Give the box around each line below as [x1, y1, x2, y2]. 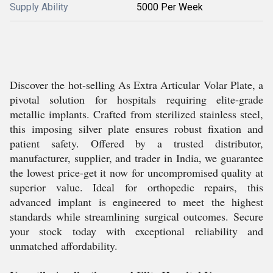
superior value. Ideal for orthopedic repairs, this [10, 180, 263, 194]
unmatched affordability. [10, 238, 118, 253]
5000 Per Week [136, 1, 203, 13]
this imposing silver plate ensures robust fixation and [10, 121, 263, 136]
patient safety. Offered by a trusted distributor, [10, 136, 263, 151]
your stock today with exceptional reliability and [10, 224, 263, 238]
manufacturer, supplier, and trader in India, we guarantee [10, 151, 263, 165]
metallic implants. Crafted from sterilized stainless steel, [10, 107, 263, 121]
